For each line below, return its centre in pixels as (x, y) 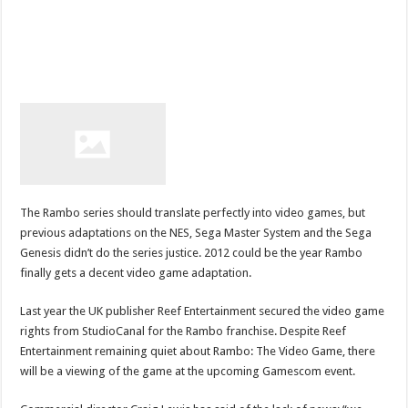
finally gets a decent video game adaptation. (136, 272)
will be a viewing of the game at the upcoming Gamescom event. (188, 371)
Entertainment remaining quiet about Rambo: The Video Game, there (198, 351)
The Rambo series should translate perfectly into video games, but (193, 212)
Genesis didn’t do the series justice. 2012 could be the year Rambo (192, 252)
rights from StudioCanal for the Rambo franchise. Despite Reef (184, 331)
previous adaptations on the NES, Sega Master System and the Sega (196, 232)
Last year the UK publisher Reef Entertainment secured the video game (203, 311)
